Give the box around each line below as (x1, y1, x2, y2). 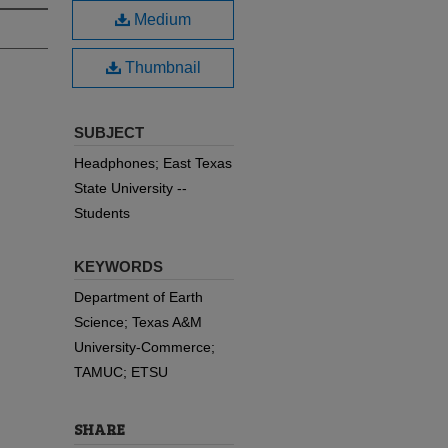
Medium (130, 11, 191, 28)
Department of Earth (74, 289, 203, 305)
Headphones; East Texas (74, 155, 232, 171)
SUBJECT (74, 124, 144, 141)
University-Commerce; (74, 339, 215, 355)
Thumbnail (120, 59, 201, 76)
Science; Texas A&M (74, 314, 202, 330)
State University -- (74, 180, 187, 196)
